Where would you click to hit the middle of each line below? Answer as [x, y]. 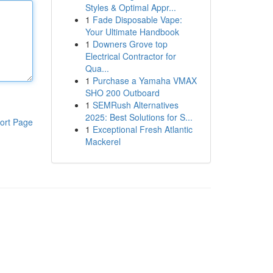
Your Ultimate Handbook [132, 32]
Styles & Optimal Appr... [130, 7]
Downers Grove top [130, 44]
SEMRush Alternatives [135, 105]
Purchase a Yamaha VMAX [144, 80]
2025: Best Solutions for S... [139, 117]
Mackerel [103, 141]
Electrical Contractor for [130, 56]
